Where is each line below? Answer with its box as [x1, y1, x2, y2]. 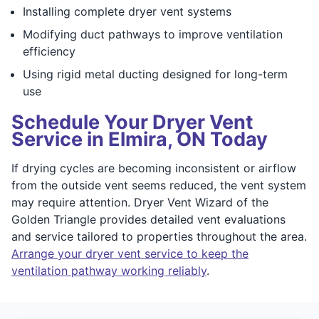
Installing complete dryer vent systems [23, 4, 231, 19]
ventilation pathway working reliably [11, 263, 206, 278]
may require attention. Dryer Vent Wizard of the [11, 194, 268, 209]
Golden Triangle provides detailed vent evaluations [11, 211, 286, 226]
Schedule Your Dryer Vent [11, 110, 253, 134]
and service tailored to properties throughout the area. [11, 229, 307, 244]
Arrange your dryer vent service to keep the [11, 246, 249, 261]
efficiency [23, 43, 75, 58]
